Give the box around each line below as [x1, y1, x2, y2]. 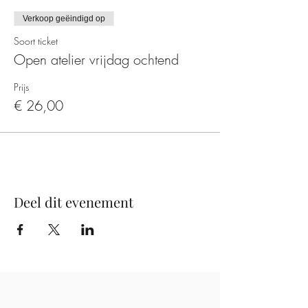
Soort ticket [14, 34, 58, 48]
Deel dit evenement [14, 192, 133, 212]
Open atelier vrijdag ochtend [14, 50, 179, 69]
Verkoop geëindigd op [23, 14, 105, 24]
